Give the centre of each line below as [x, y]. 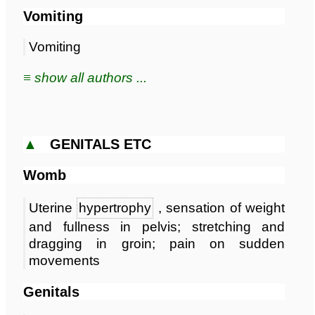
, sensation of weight [219, 207]
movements [64, 260]
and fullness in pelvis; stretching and [157, 226]
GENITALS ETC [101, 144]
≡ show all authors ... [85, 77]
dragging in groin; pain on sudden [157, 243]
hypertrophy [115, 207]
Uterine [53, 207]
